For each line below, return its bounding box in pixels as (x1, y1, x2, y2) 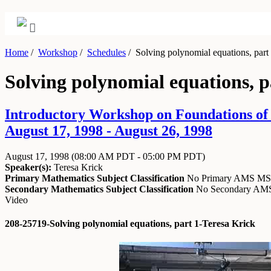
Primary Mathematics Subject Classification (5, 172, 184, 183)
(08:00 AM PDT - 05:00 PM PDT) (71, 151, 205, 162)
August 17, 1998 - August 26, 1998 (5, 122, 212, 139)
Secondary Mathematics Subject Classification (5, 183, 194, 194)
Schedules (87, 47, 126, 57)
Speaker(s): (5, 162, 51, 172)
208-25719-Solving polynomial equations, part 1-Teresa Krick (5, 218, 255, 229)
